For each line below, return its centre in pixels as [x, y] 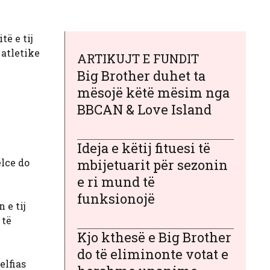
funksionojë [116, 198]
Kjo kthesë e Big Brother [154, 237]
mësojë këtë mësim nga [153, 92]
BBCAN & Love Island [144, 109]
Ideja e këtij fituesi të [144, 148]
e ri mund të [116, 181]
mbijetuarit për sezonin [152, 165]
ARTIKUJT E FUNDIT [138, 58]
